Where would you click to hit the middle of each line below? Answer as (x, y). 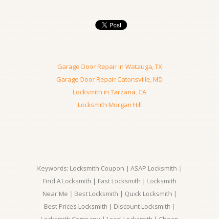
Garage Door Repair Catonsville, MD (109, 79)
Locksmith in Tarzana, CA (109, 92)
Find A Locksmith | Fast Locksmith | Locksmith (109, 181)
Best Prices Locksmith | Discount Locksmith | (109, 206)
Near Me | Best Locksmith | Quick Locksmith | (109, 194)
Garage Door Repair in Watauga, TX (109, 66)
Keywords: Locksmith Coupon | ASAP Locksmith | (109, 168)
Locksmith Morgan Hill (109, 105)
